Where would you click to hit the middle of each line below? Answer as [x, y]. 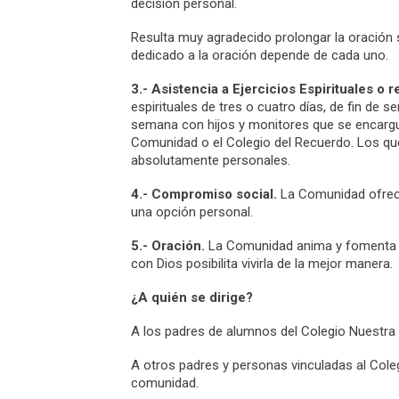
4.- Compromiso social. [204, 194]
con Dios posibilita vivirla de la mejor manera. [262, 264]
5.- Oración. [168, 246]
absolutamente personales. [211, 160]
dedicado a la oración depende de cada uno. [260, 55]
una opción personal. [192, 212]
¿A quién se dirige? [192, 297]
